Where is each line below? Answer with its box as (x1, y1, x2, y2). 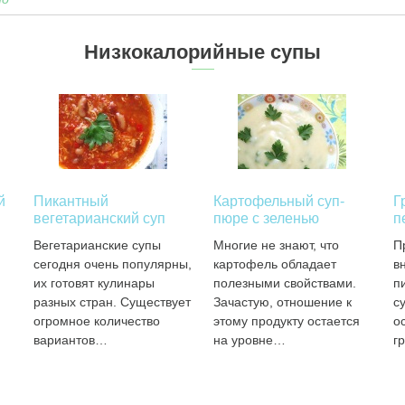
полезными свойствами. (212, 276, 356, 290)
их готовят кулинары (33, 276, 155, 290)
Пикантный (33, 193, 108, 209)
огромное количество (33, 314, 160, 328)
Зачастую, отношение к (212, 295, 352, 309)
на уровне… (212, 333, 286, 347)
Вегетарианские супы (33, 238, 161, 252)
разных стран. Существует (33, 295, 191, 309)
